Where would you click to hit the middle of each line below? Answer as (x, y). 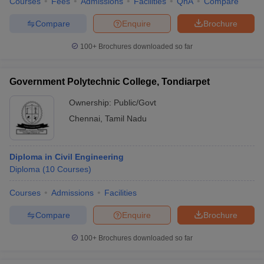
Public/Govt (135, 103)
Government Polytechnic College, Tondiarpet (110, 82)
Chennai (85, 118)
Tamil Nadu (126, 118)
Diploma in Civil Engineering (67, 157)
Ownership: (91, 103)
